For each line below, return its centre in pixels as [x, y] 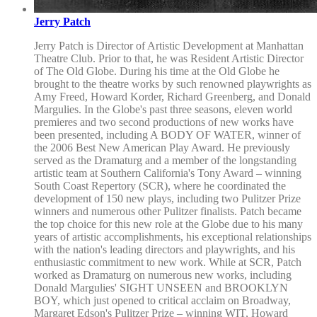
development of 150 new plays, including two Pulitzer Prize [167, 198]
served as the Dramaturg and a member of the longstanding [165, 160]
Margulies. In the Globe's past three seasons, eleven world [163, 109]
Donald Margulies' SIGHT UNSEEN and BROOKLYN [161, 287]
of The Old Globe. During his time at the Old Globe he [157, 71]
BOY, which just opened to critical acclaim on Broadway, [162, 300]
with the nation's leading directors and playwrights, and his [165, 249]
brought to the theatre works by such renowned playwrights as [173, 83]
